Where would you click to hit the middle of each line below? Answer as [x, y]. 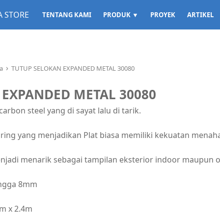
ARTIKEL [200, 15]
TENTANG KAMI [67, 15]
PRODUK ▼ [121, 15]
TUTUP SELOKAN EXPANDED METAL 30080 [73, 68]
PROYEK [163, 15]
